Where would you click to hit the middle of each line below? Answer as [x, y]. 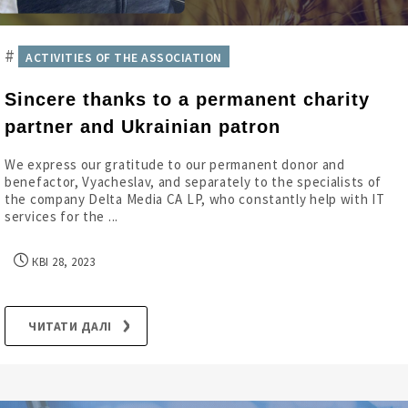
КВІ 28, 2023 [61, 262]
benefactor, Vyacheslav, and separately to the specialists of [194, 182]
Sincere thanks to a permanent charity [187, 99]
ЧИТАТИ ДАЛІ [70, 326]
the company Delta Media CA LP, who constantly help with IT [195, 199]
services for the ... [61, 216]
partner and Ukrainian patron [143, 127]
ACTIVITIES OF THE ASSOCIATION [124, 58]
